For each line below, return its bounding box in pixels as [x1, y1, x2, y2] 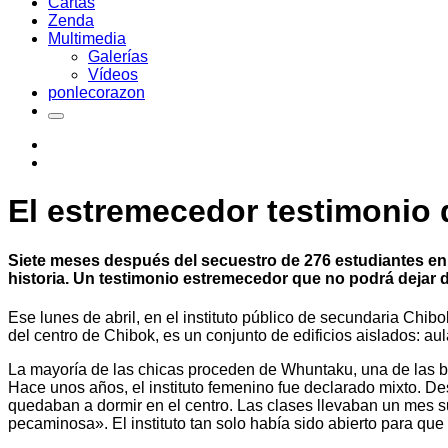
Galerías [88, 48, 148, 65]
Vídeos [88, 66, 138, 83]
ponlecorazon [48, 84, 145, 101]
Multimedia [48, 30, 126, 47]
